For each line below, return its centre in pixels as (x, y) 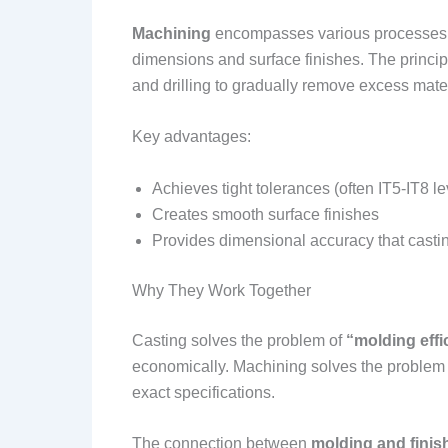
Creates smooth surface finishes (265, 214)
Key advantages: (191, 137)
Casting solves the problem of (239, 340)
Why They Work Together (221, 290)
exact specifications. (203, 392)
